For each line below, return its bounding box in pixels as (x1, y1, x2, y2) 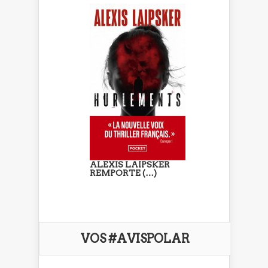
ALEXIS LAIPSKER (90, 159, 170, 169)
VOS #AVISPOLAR (80, 231, 190, 246)
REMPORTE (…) (90, 167, 157, 178)
